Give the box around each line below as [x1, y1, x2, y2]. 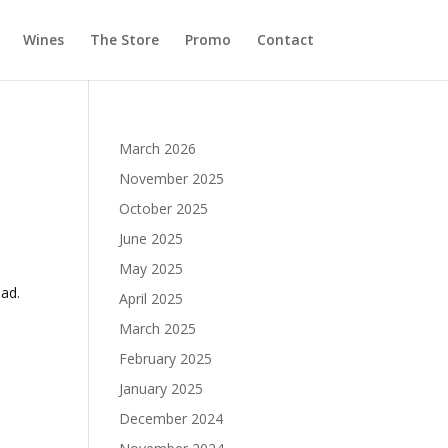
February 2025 [119, 349, 213, 368]
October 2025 [119, 199, 209, 218]
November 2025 [119, 169, 225, 188]
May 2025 [119, 259, 184, 278]
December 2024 [119, 409, 224, 428]
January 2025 [119, 379, 204, 398]
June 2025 [119, 229, 184, 248]
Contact [256, 30, 314, 49]
